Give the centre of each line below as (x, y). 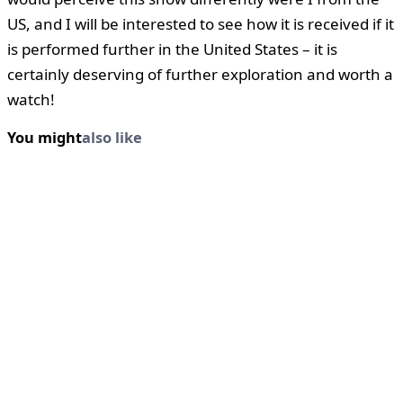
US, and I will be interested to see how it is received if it (201, 23)
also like (112, 137)
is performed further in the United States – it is (172, 49)
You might (45, 137)
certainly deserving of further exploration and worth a (200, 74)
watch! (31, 99)
